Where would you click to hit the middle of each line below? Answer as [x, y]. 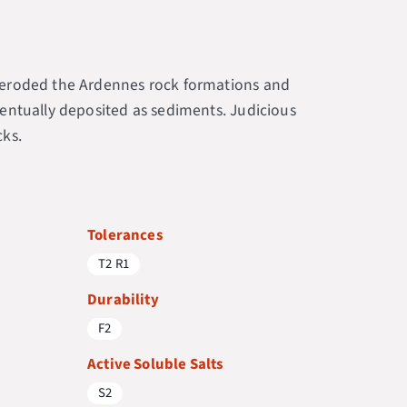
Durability [123, 299]
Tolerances [125, 235]
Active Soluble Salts [155, 364]
